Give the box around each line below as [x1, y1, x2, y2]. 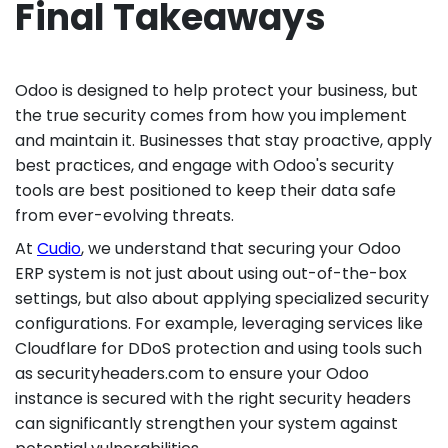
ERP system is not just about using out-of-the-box [15, 261, 407, 285]
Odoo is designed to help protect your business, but [15, 78, 418, 102]
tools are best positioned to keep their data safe [15, 178, 396, 202]
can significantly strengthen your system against [15, 411, 398, 435]
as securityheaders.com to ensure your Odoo [15, 361, 369, 385]
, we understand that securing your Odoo [81, 236, 401, 260]
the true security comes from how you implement [15, 103, 407, 127]
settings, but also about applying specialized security [15, 286, 429, 310]
